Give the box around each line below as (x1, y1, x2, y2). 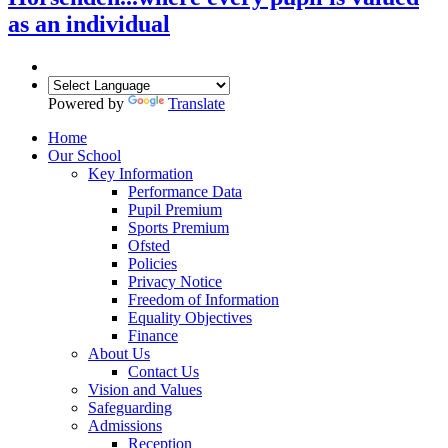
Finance (128, 326, 178, 344)
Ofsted (128, 236, 170, 254)
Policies (128, 254, 177, 272)
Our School (48, 146, 121, 164)
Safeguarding (88, 398, 172, 416)
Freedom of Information (128, 290, 279, 308)
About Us (88, 344, 150, 362)
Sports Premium (128, 218, 229, 236)
